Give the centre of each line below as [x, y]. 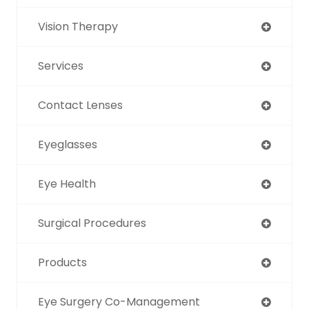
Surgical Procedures [92, 223]
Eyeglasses [68, 144]
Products [62, 262]
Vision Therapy [78, 26]
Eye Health [67, 183]
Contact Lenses [80, 105]
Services [61, 66]
